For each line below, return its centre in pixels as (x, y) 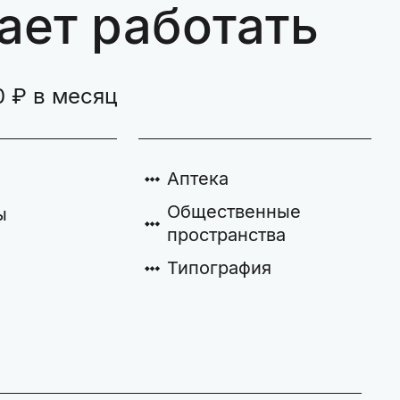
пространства (226, 235)
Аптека (197, 179)
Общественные (233, 212)
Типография (219, 268)
